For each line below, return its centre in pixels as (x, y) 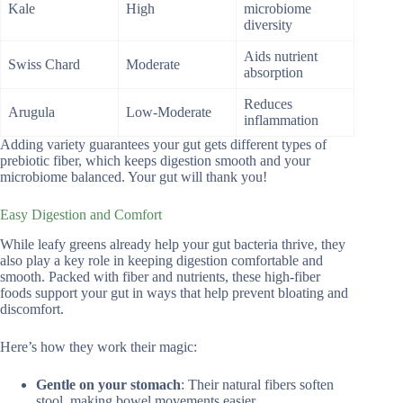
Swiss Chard (44, 65)
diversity (268, 25)
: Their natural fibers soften (257, 385)
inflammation (281, 121)
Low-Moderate (169, 112)
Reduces (268, 104)
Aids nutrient (281, 57)
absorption (273, 73)
